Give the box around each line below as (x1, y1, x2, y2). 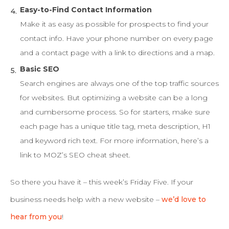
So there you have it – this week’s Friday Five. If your (10, 177, 193, 187)
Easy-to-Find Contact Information (20, 5, 152, 14)
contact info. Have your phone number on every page (20, 34, 213, 43)
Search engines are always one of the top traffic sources (20, 79, 219, 88)
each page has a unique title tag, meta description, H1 (20, 122, 211, 131)
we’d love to (162, 195, 206, 204)
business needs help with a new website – (10, 195, 162, 204)
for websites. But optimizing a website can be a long (20, 93, 208, 102)
